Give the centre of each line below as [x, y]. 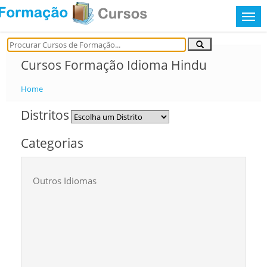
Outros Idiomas [65, 181]
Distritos [45, 115]
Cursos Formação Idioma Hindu [114, 65]
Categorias [52, 143]
